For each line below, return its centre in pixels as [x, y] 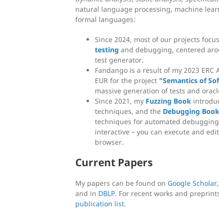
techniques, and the [129, 111]
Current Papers [114, 162]
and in [87, 193]
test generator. [119, 60]
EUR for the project [127, 80]
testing [107, 49]
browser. [109, 142]
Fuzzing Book [168, 101]
